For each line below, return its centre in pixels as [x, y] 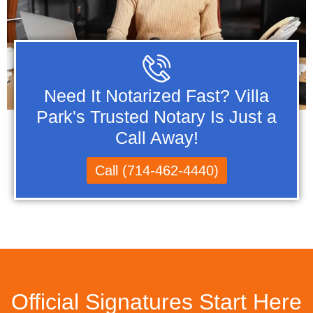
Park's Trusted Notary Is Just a [156, 117]
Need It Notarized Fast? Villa [156, 96]
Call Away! [156, 138]
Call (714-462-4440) [156, 171]
